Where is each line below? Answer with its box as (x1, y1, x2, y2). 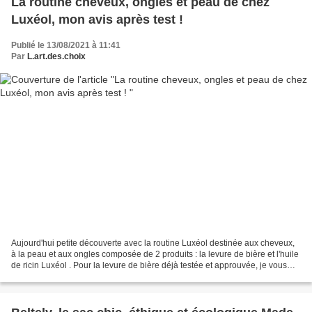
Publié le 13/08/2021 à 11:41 (11, 40, 120, 51)
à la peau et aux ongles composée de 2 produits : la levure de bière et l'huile (11, 249, 299, 259)
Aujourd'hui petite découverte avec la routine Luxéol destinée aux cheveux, (11, 237, 295, 248)
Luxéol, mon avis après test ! (11, 13, 183, 27)
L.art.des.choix (27, 52, 86, 62)
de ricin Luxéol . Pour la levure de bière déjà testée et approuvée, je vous (11, 260, 287, 270)
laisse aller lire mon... (11, 271, 91, 281)
